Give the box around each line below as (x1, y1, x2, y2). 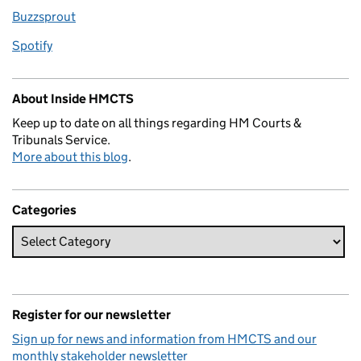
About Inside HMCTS (12, 90, 134, 106)
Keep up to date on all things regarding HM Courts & (12, 114, 301, 131)
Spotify (12, 37, 52, 53)
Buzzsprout (12, 8, 76, 24)
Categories (12, 201, 77, 218)
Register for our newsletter (12, 306, 171, 322)
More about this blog (12, 148, 128, 164)
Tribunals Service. (12, 131, 110, 147)
